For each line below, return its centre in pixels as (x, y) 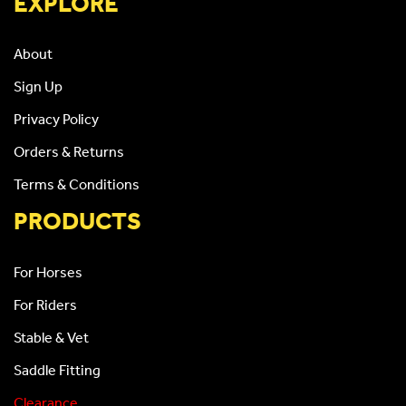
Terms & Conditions (77, 184)
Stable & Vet (51, 337)
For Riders (45, 304)
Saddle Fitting (57, 369)
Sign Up (38, 87)
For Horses (48, 271)
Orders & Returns (69, 152)
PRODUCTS (77, 221)
